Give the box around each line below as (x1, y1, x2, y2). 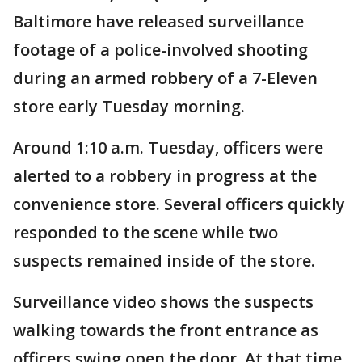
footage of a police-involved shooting (13, 39, 308, 61)
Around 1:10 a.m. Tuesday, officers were (13, 137, 323, 158)
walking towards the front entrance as (13, 319, 318, 341)
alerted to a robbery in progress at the (13, 165, 317, 187)
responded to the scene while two (13, 221, 278, 243)
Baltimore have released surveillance (13, 11, 304, 32)
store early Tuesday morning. (13, 95, 245, 117)
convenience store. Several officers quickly (13, 193, 345, 215)
